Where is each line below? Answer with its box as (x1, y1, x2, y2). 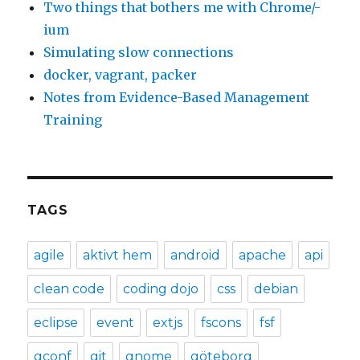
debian (254, 281, 299, 297)
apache (239, 247, 287, 264)
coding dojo (123, 281, 199, 297)
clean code (34, 281, 105, 297)
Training (43, 112, 103, 129)
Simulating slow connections (43, 44, 235, 61)
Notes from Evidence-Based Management (43, 89, 310, 106)
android (170, 247, 221, 264)
